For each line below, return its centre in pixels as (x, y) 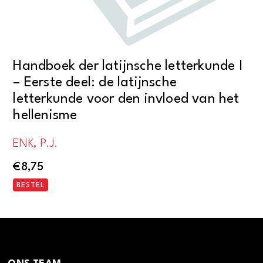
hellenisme (45, 115)
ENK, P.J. (36, 144)
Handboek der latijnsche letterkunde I (128, 66)
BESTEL (31, 185)
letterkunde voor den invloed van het (126, 99)
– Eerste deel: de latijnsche (95, 82)
